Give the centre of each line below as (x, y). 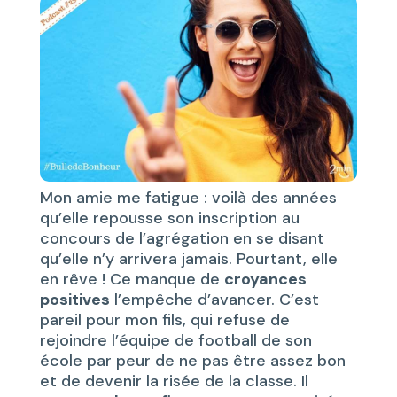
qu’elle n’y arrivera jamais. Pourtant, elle (188, 259)
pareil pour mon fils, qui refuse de (164, 320)
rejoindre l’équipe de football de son (175, 341)
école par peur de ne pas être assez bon (192, 361)
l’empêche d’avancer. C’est (214, 300)
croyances (265, 280)
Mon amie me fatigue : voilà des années (188, 198)
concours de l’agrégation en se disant (182, 239)
